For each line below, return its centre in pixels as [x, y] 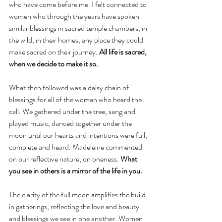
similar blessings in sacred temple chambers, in [79, 28]
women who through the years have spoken [75, 16]
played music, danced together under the [71, 123]
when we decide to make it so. [54, 64]
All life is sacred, [124, 52]
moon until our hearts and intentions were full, [79, 135]
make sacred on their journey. [54, 52]
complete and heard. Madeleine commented [76, 147]
